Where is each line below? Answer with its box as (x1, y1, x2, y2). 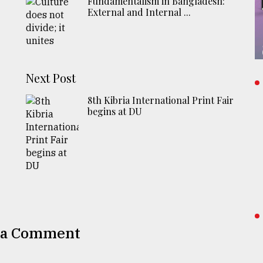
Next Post (26, 69, 76, 86)
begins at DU (87, 104, 143, 117)
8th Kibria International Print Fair (87, 93, 234, 106)
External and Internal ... (87, 5, 191, 18)
